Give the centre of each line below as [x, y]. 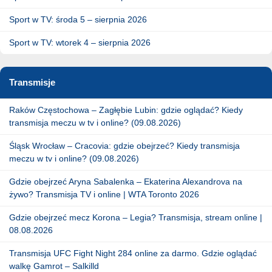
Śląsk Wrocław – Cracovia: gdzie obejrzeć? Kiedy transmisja [124, 145]
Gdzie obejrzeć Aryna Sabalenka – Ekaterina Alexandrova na [126, 181]
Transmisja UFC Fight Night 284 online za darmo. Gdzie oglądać [133, 253]
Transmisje [32, 82]
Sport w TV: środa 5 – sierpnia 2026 [78, 19]
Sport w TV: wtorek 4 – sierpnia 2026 [80, 42]
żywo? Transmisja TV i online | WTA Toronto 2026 [104, 194]
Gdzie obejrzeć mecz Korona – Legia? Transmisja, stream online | [136, 217]
